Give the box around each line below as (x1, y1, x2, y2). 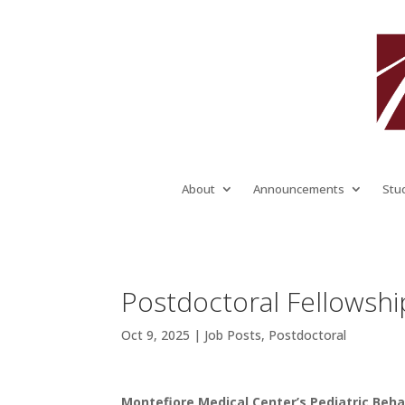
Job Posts (204, 325, 262, 344)
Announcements (252, 180, 344, 197)
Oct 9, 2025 (121, 325, 191, 344)
